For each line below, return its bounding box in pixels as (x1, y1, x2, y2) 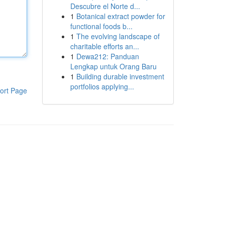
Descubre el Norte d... (70, 1, 140, 11)
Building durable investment (76, 71, 164, 81)
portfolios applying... (70, 81, 134, 91)
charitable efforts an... (70, 41, 139, 51)
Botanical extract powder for (76, 11, 165, 21)
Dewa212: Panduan (76, 51, 139, 61)
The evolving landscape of (76, 31, 160, 41)
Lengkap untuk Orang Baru (70, 61, 157, 71)
